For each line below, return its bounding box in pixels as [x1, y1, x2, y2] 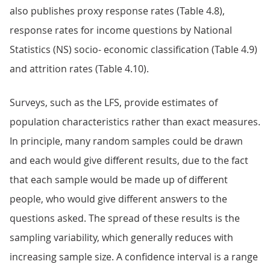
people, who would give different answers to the [10, 192, 227, 206]
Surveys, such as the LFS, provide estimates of [10, 96, 218, 109]
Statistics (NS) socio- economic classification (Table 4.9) [10, 43, 257, 56]
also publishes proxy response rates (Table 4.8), [10, 4, 225, 17]
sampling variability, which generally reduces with [10, 231, 233, 244]
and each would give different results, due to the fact [10, 154, 248, 167]
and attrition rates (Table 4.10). [10, 62, 149, 75]
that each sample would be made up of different [10, 173, 228, 186]
